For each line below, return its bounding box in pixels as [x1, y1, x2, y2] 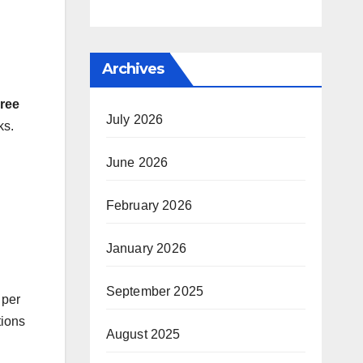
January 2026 [105, 241, 186, 255]
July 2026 [105, 113, 164, 126]
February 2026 [105, 199, 193, 212]
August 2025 [105, 327, 181, 341]
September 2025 [105, 284, 204, 298]
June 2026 [105, 156, 169, 169]
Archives [101, 60, 164, 78]
